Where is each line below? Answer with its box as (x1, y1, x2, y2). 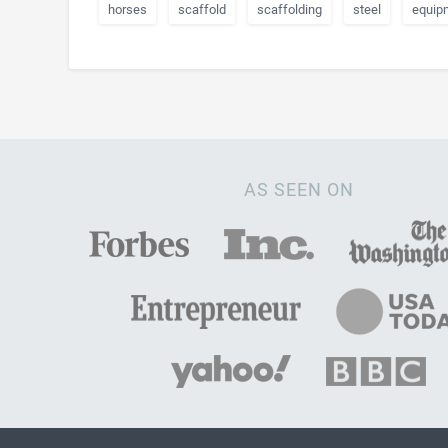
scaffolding (256, 2, 322, 17)
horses (107, 2, 147, 17)
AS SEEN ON (243, 179, 354, 200)
